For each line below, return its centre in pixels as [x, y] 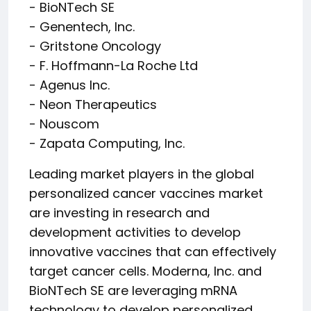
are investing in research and [119, 213]
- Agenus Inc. [69, 85]
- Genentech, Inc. [82, 27]
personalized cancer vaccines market [146, 193]
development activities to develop [135, 232]
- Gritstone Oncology [95, 46]
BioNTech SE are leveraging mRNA [133, 291]
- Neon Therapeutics [93, 104]
